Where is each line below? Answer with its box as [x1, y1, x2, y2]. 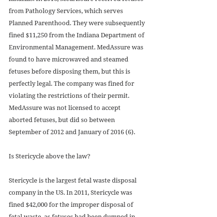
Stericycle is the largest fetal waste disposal [9, 176, 138, 185]
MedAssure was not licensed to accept [9, 103, 122, 112]
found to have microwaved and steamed [9, 55, 130, 64]
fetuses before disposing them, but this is [9, 67, 132, 76]
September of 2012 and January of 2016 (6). [9, 127, 135, 137]
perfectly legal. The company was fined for [9, 79, 136, 88]
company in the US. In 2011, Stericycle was [9, 188, 134, 197]
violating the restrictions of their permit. [9, 91, 131, 100]
